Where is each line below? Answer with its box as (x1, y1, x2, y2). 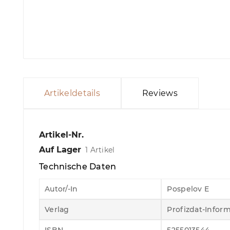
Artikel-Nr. (39, 130, 84, 140)
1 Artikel (85, 145, 115, 155)
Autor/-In (45, 184, 78, 194)
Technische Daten (39, 162, 117, 171)
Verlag (45, 205, 69, 214)
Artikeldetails (44, 88, 100, 98)
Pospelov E (167, 184, 209, 194)
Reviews (142, 88, 178, 98)
